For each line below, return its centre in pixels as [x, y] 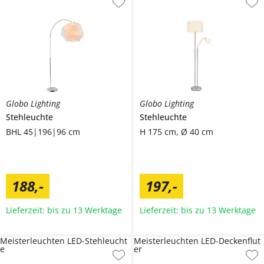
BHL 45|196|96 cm [43, 131]
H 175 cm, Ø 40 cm [176, 131]
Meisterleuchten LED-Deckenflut [197, 240]
